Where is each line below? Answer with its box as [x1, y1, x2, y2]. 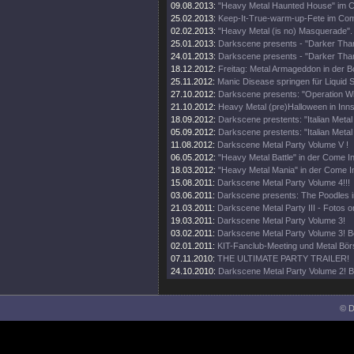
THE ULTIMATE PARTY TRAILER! [217, 254, 349, 263]
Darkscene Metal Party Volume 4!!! [217, 178, 350, 187]
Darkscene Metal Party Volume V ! [217, 140, 348, 149]
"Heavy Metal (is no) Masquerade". [218, 26, 352, 36]
